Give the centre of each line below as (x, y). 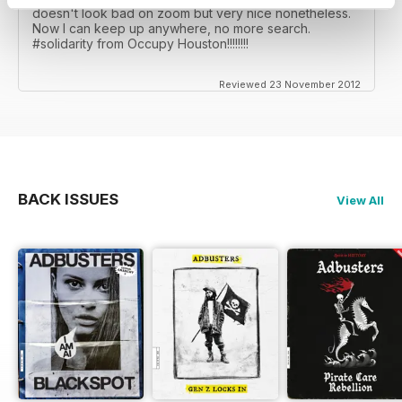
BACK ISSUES (68, 200)
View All (360, 201)
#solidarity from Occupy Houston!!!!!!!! (140, 44)
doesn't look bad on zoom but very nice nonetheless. (192, 13)
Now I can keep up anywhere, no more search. (171, 29)
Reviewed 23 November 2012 (290, 85)
